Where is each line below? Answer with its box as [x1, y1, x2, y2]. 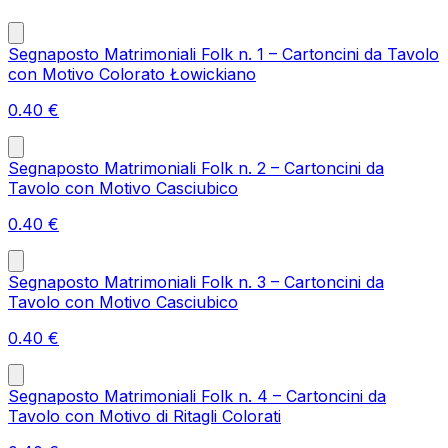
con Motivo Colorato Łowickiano [8, 63, 256, 84]
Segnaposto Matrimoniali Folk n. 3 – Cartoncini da [8, 271, 384, 292]
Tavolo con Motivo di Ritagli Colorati [8, 405, 281, 426]
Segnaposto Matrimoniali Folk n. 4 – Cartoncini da [8, 385, 386, 406]
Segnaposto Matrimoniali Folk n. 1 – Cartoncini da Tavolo [8, 43, 439, 64]
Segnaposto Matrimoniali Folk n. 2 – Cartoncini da [8, 157, 384, 178]
